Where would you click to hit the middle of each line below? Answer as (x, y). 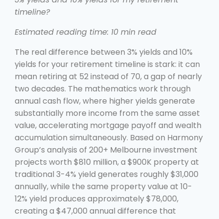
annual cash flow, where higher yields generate (105, 101)
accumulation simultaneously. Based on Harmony (109, 137)
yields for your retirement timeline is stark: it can (107, 64)
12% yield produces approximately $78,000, (97, 198)
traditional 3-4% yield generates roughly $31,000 (107, 174)
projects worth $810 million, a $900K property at (107, 162)
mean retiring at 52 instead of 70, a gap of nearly (108, 76)
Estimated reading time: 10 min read (86, 32)
